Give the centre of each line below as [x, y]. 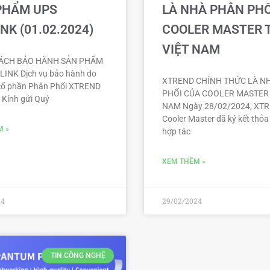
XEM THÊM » [184, 161]
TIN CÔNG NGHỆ [78, 255]
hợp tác [176, 131]
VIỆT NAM [191, 49]
